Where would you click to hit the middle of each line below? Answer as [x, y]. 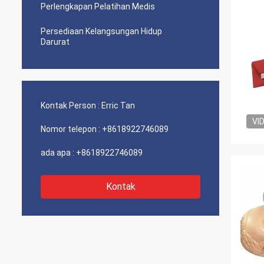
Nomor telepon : [70, 129]
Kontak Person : [70, 105]
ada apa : [57, 153]
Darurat [55, 42]
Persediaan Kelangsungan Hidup [101, 31]
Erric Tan [118, 105]
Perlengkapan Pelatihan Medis [98, 6]
